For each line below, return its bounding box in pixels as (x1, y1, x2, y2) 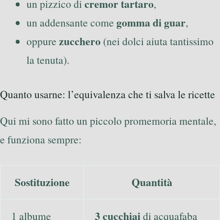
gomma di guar (116, 14, 186, 30)
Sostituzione (14, 174, 70, 190)
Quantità (131, 174, 172, 190)
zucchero (59, 33, 101, 49)
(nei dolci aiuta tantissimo (101, 33, 214, 48)
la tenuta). (27, 52, 69, 67)
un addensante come (27, 15, 116, 29)
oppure (27, 33, 59, 48)
